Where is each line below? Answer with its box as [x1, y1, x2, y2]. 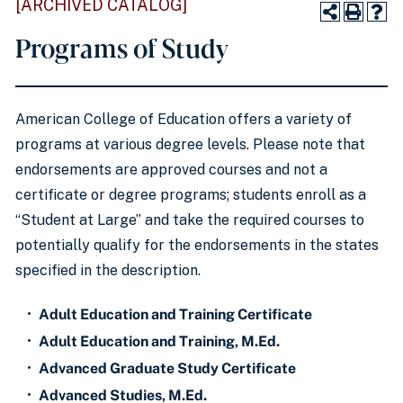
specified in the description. [15, 262, 204, 279]
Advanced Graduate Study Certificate [39, 360, 296, 377]
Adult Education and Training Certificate [39, 306, 312, 323]
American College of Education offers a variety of [15, 111, 352, 128]
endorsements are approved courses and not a [15, 161, 327, 178]
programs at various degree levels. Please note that [15, 136, 365, 153]
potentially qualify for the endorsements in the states [15, 237, 379, 254]
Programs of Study [15, 29, 228, 65]
